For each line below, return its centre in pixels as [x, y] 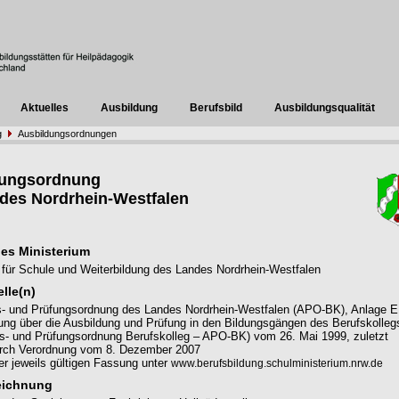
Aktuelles [45, 108]
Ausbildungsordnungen [67, 134]
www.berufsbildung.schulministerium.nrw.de [277, 363]
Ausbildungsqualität [325, 108]
